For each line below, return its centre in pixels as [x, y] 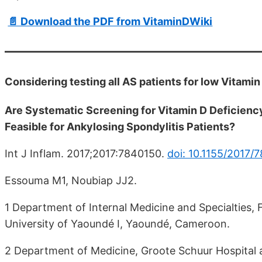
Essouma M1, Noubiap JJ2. [71, 180]
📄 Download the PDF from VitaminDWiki [110, 22]
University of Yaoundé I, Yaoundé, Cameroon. [117, 223]
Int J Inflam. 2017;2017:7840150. [86, 153]
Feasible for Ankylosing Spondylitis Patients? [120, 126]
